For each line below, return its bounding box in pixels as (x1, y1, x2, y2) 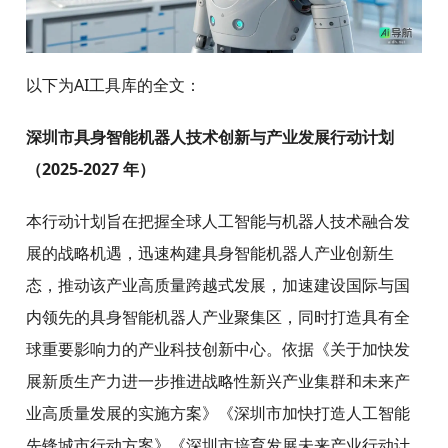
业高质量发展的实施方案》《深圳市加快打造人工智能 (26, 401, 410, 424)
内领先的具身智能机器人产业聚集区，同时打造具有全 (26, 305, 410, 328)
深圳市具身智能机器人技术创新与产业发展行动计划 (26, 125, 394, 148)
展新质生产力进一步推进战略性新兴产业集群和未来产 (26, 369, 410, 392)
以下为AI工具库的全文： (26, 73, 201, 96)
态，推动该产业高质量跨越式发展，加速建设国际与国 (26, 273, 410, 296)
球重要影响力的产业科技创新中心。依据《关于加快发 (26, 337, 410, 360)
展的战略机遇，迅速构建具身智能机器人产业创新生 (26, 241, 394, 264)
